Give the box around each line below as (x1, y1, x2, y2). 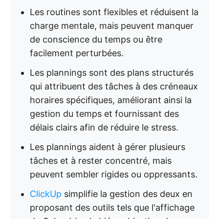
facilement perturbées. (30, 48, 124, 58)
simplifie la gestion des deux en (62, 189, 193, 199)
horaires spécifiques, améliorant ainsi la (30, 95, 192, 105)
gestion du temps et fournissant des (30, 109, 179, 119)
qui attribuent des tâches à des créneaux (30, 81, 198, 91)
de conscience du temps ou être (30, 34, 162, 44)
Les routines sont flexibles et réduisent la (30, 7, 198, 17)
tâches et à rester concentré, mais (30, 155, 172, 166)
